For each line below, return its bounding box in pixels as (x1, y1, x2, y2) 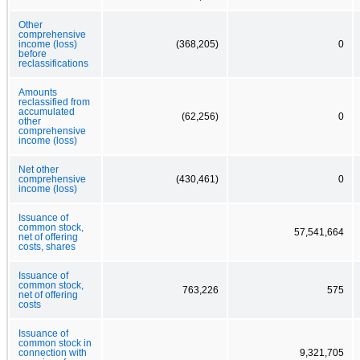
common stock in (18, 337, 92, 348)
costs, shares (18, 241, 76, 252)
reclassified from (18, 96, 90, 107)
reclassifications (18, 58, 88, 68)
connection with (18, 347, 87, 358)
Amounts (18, 87, 57, 97)
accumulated (18, 106, 75, 117)
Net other (18, 164, 59, 174)
